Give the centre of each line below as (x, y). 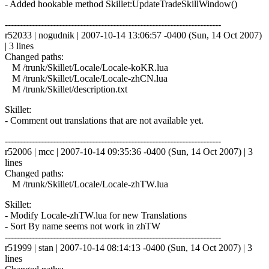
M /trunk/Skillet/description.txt (66, 89)
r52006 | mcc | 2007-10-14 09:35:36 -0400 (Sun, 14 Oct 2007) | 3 (129, 151)
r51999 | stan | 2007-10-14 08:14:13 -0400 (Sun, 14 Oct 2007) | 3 (128, 247)
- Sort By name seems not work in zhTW (83, 226)
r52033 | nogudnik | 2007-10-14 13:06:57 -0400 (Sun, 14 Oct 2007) (133, 35)
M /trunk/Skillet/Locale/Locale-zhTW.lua (86, 184)
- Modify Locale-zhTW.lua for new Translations (96, 215)
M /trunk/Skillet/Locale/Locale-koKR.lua (86, 67)
